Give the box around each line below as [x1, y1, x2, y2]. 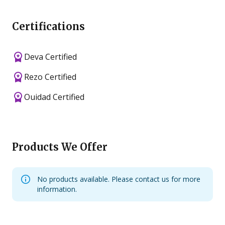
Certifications [12, 20, 85, 33]
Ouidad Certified [24, 91, 84, 102]
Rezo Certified [24, 71, 76, 82]
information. [37, 184, 77, 194]
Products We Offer [12, 140, 107, 153]
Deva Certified [24, 51, 77, 62]
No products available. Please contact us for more [37, 174, 200, 184]
